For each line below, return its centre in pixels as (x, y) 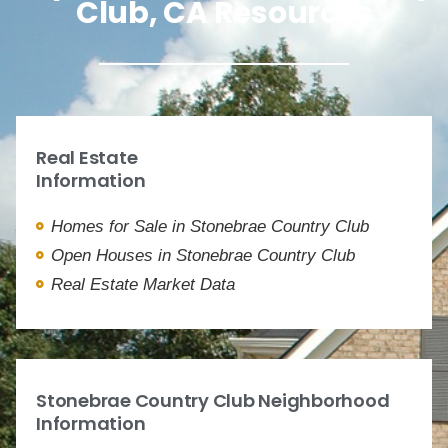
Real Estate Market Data (143, 284)
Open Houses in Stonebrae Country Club (203, 255)
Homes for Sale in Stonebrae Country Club (210, 226)
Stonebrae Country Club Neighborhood (213, 400)
